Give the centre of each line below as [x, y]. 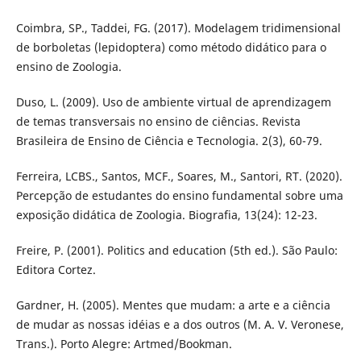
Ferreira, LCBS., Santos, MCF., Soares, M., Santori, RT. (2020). [179, 176]
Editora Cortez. [56, 269]
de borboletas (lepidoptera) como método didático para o [171, 47]
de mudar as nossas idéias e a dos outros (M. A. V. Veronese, [180, 324]
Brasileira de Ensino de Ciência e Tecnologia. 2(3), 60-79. [169, 140]
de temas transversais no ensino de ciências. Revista [158, 121]
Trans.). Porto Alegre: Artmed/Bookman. [124, 343]
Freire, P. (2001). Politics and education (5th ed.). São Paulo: [176, 250]
